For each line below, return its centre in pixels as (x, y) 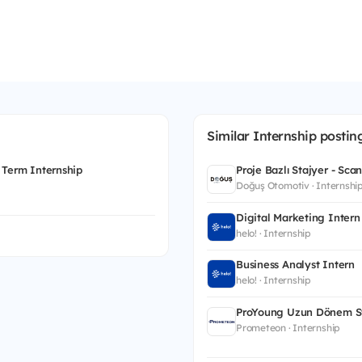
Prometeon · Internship (288, 327)
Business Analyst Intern (295, 265)
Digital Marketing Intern (298, 217)
